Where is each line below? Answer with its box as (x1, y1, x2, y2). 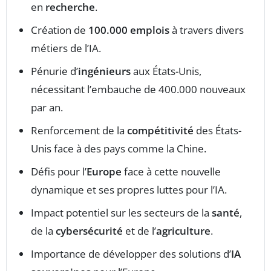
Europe (87, 165, 122, 179)
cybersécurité (56, 224, 123, 238)
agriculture (156, 224, 211, 238)
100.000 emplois (88, 23, 169, 38)
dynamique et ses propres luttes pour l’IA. (31, 183, 227, 197)
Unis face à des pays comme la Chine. (31, 142, 206, 156)
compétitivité (127, 123, 194, 138)
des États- (194, 123, 241, 138)
